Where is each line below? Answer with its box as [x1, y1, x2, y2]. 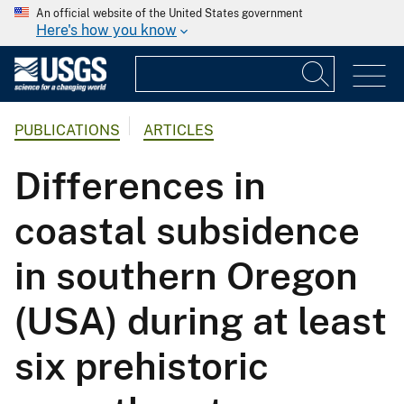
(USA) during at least [14, 298, 387, 344]
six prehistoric [14, 344, 269, 389]
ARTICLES [143, 122, 214, 140]
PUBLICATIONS [14, 122, 120, 140]
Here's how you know [36, 22, 177, 39]
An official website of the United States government [36, 7, 303, 20]
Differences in [14, 163, 266, 208]
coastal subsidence [14, 208, 360, 253]
